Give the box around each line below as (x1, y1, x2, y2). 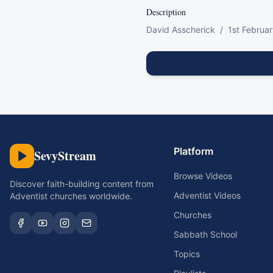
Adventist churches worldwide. (10, 191, 132, 201)
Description (146, 6, 186, 18)
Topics (173, 249, 200, 259)
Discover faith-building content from (10, 179, 154, 189)
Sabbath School (173, 229, 237, 239)
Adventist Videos (173, 190, 241, 200)
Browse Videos (173, 171, 232, 181)
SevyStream (34, 147, 96, 165)
